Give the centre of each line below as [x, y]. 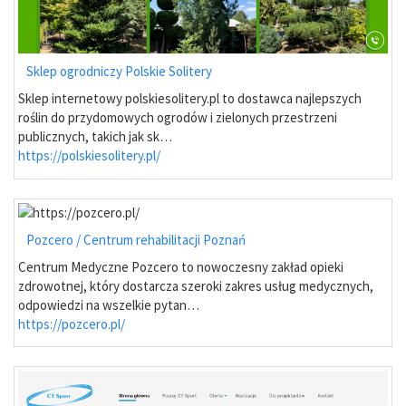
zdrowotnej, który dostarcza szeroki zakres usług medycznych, [196, 285]
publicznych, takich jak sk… [95, 137]
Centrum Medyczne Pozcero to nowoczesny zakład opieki [181, 266]
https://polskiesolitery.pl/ [89, 156]
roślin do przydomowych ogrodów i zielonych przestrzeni [178, 118]
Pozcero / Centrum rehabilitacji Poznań [136, 239]
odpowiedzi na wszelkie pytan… [109, 304]
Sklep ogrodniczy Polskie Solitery [119, 72]
